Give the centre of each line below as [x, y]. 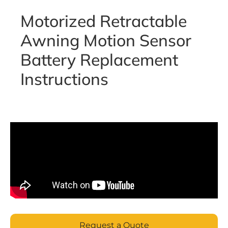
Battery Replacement [99, 60]
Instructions [64, 79]
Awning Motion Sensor [106, 40]
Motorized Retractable [104, 21]
